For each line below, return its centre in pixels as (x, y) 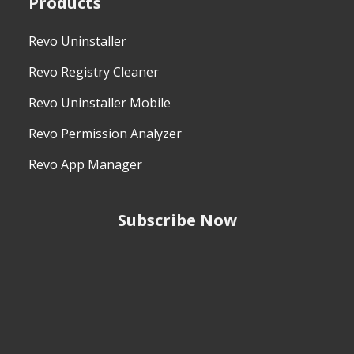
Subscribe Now (177, 220)
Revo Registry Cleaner (93, 72)
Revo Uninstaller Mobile (99, 103)
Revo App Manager (85, 165)
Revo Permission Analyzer (105, 134)
